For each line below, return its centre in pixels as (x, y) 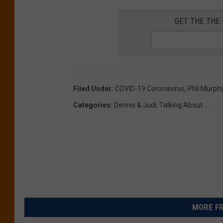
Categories (92, 105)
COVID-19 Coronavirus (150, 88)
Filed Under (92, 88)
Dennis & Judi (135, 105)
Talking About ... (184, 105)
